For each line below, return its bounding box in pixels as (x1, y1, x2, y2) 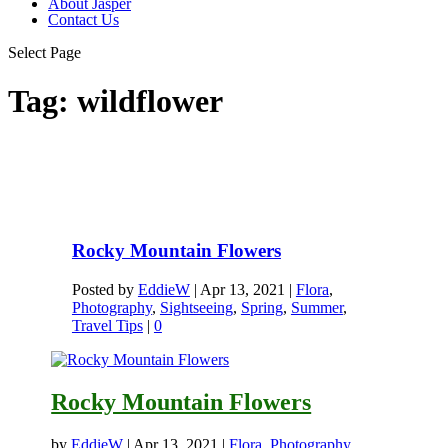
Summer (290, 298, 343, 316)
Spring (240, 298, 283, 316)
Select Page (8, 43, 81, 61)
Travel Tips (71, 316, 143, 334)
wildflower (77, 82, 223, 119)
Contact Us (48, 10, 119, 28)
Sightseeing (159, 298, 233, 316)
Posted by (71, 280, 138, 298)
